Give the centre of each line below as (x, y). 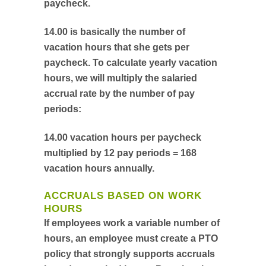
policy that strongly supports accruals (129, 254)
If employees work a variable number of (132, 223)
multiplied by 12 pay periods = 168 (120, 153)
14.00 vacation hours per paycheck (123, 137)
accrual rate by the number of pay (119, 94)
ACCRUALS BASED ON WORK (123, 196)
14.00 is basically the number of (115, 32)
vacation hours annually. (99, 168)
